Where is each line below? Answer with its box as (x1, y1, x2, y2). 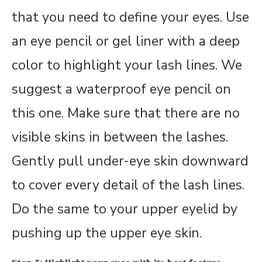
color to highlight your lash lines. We (12, 56, 242, 75)
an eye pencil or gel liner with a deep (12, 32, 240, 51)
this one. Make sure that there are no (12, 104, 240, 123)
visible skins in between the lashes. (12, 128, 228, 147)
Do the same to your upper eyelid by (12, 200, 237, 219)
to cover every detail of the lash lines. (12, 176, 244, 195)
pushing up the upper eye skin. (12, 224, 202, 243)
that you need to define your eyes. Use (12, 8, 249, 27)
